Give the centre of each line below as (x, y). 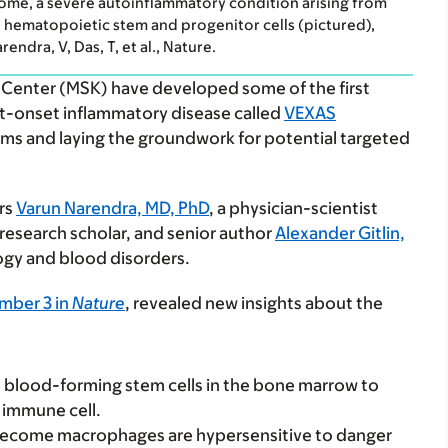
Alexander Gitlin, (340, 233)
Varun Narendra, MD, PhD (112, 208)
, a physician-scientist (293, 208)
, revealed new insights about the (254, 303)
